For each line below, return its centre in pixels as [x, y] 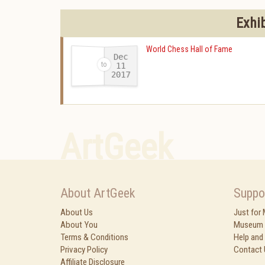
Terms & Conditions [94, 237]
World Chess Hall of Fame [189, 49]
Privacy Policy [84, 250]
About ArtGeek [98, 193]
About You [79, 225]
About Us [77, 212]
